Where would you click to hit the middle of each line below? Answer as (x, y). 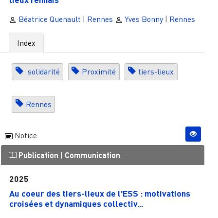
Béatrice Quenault (48, 19)
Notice (25, 136)
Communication (92, 155)
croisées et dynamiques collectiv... (76, 203)
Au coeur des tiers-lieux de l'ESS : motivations (100, 193)
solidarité (43, 72)
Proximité (99, 72)
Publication (38, 155)
